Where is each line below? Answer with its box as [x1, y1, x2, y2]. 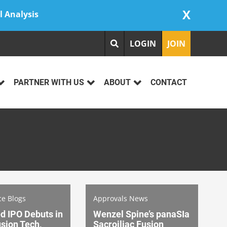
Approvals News [93, 193, 148, 203]
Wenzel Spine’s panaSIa [93, 208, 190, 219]
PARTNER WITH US [14, 78, 84, 88]
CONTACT [150, 78, 187, 88]
